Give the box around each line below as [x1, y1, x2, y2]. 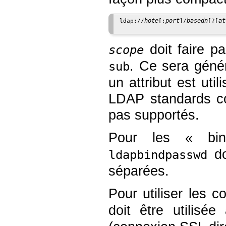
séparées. [108, 163, 169, 179]
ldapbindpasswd [108, 147, 207, 162]
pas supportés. [108, 107, 199, 123]
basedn [187, 17, 208, 25]
